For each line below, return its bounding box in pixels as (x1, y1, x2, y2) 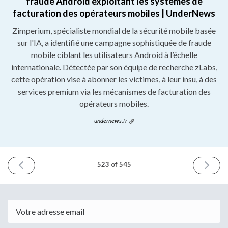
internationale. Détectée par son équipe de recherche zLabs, (11, 62, 217, 72)
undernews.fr (94, 117, 127, 125)
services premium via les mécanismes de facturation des (17, 87, 211, 97)
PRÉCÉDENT (24, 169, 63, 178)
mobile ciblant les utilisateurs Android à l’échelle (31, 50, 197, 60)
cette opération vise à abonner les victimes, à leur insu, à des (11, 74, 217, 84)
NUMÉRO (24, 160, 54, 168)
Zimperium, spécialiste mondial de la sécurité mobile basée (12, 25, 216, 36)
